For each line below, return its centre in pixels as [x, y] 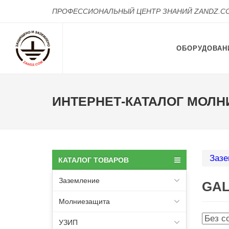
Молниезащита [84, 201]
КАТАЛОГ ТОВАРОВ [94, 160]
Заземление [79, 180]
